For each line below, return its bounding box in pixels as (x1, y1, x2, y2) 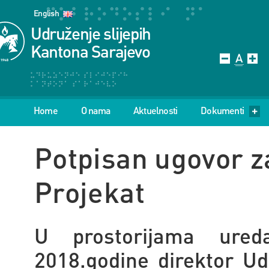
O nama (80, 104, 110, 116)
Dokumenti (201, 104, 244, 116)
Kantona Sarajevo (31, 40, 150, 62)
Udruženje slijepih (31, 22, 151, 44)
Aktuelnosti (133, 104, 178, 116)
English (34, 7, 59, 18)
